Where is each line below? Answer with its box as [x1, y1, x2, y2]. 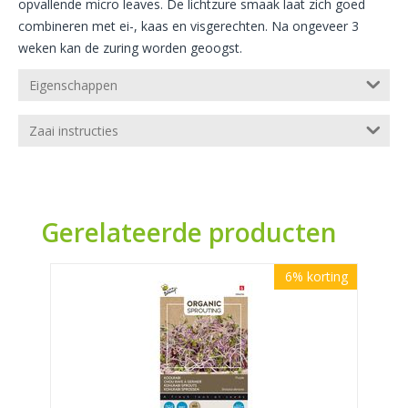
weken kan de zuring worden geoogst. [18, 39, 242, 57]
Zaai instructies [29, 122, 118, 140]
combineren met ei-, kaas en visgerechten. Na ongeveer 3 [18, 17, 359, 36]
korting [307, 268, 348, 286]
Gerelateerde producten [41, 215, 337, 250]
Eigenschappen [29, 76, 117, 95]
